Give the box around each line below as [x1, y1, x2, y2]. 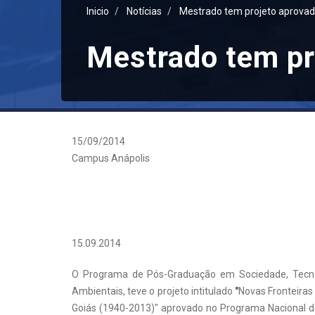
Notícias [127, 6, 162, 18]
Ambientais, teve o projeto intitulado [72, 285, 236, 297]
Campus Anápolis [72, 153, 150, 165]
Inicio [86, 6, 109, 18]
